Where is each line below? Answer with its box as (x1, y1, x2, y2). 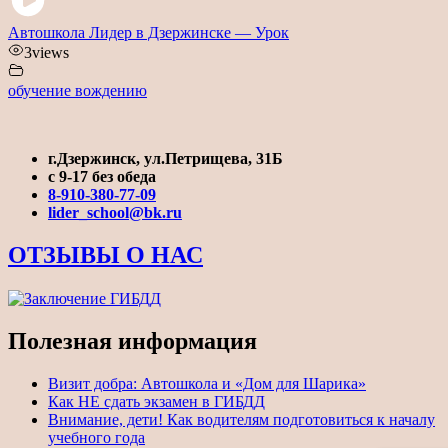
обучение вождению (8, 81, 147, 99)
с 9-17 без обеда (48, 167, 156, 185)
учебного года (48, 428, 145, 446)
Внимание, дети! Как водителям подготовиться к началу (48, 410, 435, 428)
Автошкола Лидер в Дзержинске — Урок (8, 23, 289, 41)
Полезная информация (8, 327, 257, 354)
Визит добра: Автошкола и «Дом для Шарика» (48, 374, 366, 392)
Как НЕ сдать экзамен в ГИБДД (48, 392, 265, 410)
